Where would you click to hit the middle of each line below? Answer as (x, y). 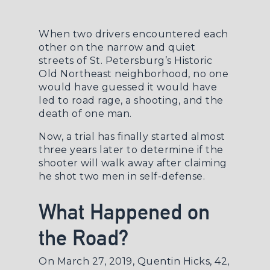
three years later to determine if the (131, 150)
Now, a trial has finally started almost (132, 137)
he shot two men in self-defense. (122, 176)
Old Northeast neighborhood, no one (133, 74)
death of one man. (85, 114)
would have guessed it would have (128, 87)
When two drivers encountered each (133, 34)
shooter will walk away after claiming (133, 163)
